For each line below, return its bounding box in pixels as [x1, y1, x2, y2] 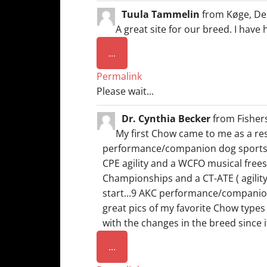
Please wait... [97, 85, 154, 98]
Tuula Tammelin [122, 8, 202, 21]
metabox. [115, 72, 157, 85]
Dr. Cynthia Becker [122, 112, 213, 125]
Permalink [97, 70, 142, 83]
